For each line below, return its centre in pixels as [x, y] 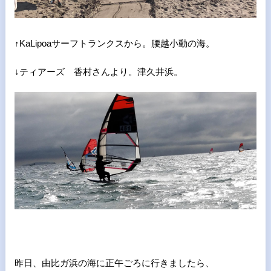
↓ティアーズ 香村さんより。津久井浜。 [98, 71]
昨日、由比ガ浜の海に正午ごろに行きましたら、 [114, 263]
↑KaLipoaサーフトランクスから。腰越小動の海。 [114, 43]
